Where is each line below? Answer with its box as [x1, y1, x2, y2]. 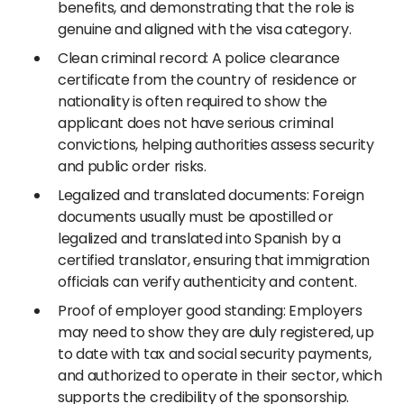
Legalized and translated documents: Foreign [58, 185, 364, 206]
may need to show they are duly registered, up [58, 322, 374, 343]
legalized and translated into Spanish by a [58, 228, 341, 249]
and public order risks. [58, 156, 207, 177]
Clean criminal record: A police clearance [58, 48, 340, 69]
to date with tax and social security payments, [58, 344, 372, 364]
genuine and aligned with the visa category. [58, 19, 352, 40]
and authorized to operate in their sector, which [58, 365, 382, 386]
